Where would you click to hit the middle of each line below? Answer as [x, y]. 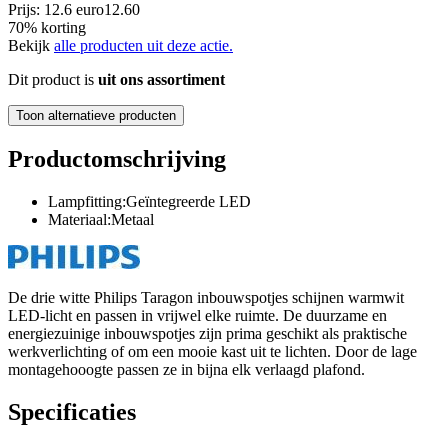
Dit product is [53, 79]
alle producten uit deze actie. [143, 45]
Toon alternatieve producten [96, 115]
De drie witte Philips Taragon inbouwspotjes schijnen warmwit [206, 297]
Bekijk [31, 45]
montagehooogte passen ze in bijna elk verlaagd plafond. [186, 369]
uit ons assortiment [161, 79]
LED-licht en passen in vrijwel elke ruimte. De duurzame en [197, 315]
